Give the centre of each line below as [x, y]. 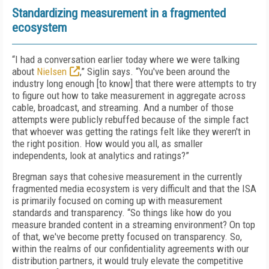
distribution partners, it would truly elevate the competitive [128, 261]
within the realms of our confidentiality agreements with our [131, 249]
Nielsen [52, 71]
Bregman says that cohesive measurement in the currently [127, 177]
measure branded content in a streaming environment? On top [134, 225]
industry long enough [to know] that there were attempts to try [134, 83]
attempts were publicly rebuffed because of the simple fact [130, 119]
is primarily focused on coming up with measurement [117, 201]
